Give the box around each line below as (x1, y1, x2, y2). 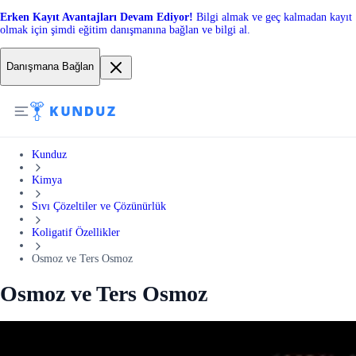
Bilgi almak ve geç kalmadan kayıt (196, 11, 352, 23)
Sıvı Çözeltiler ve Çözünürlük (32, 200, 166, 213)
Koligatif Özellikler (32, 226, 120, 238)
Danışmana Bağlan (6, 60, 94, 73)
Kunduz (32, 148, 67, 161)
